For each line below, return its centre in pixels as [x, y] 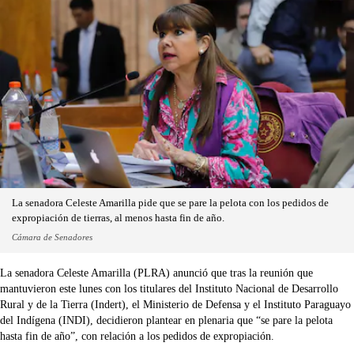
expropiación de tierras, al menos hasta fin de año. [118, 218]
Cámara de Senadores [52, 237]
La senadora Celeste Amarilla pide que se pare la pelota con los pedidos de [170, 203]
